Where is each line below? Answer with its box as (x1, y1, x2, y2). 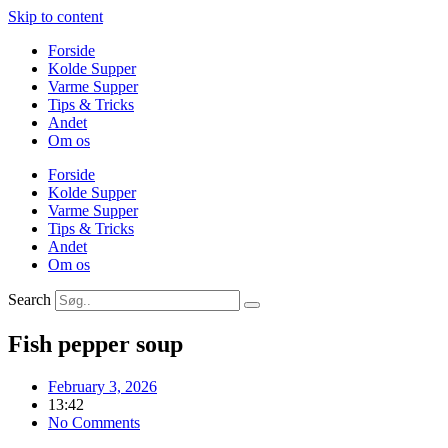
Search (8, 291, 51, 308)
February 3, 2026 (48, 377, 157, 395)
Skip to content (8, 8, 103, 25)
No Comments (48, 413, 140, 431)
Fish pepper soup (8, 330, 183, 357)
